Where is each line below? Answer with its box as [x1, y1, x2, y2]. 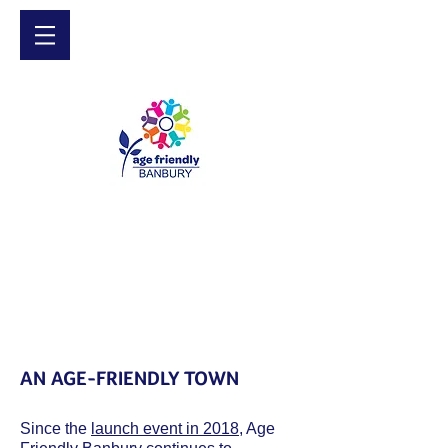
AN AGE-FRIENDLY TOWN [20, 367, 239, 390]
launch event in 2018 [91, 420, 239, 437]
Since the [20, 420, 91, 437]
